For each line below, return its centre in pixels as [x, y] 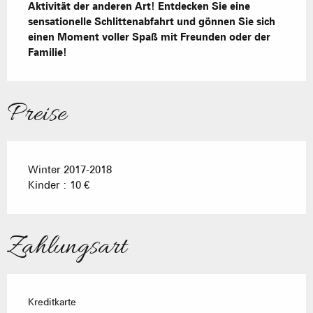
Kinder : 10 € [59, 185]
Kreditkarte [52, 302]
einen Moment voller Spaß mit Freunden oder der [149, 37]
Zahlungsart [67, 248]
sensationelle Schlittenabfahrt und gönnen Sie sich [152, 22]
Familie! [48, 53]
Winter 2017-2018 [70, 170]
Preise [37, 115]
